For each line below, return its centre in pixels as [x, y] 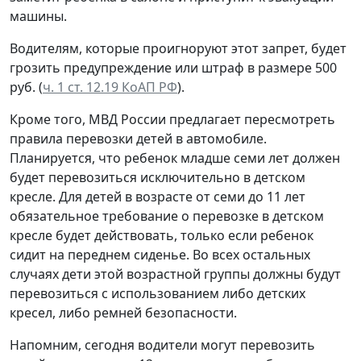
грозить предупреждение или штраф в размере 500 [173, 67]
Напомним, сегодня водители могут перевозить [162, 344]
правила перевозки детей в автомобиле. [138, 138]
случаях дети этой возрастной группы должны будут [175, 274]
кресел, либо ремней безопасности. [123, 312]
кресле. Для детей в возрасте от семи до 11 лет [158, 196]
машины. [38, 16]
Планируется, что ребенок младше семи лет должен [175, 158]
